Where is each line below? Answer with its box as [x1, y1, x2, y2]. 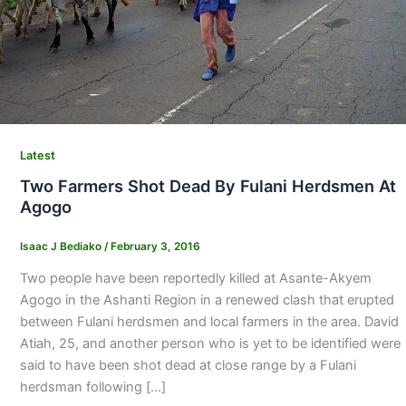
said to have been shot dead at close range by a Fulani [19, 357, 356, 374]
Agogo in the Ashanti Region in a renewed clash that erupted [19, 292, 394, 309]
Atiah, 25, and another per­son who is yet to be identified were [19, 335, 401, 353]
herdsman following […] [19, 379, 166, 396]
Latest [19, 148, 55, 162]
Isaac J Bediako [19, 240, 104, 254]
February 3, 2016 [110, 240, 200, 254]
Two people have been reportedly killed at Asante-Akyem [19, 270, 372, 287]
